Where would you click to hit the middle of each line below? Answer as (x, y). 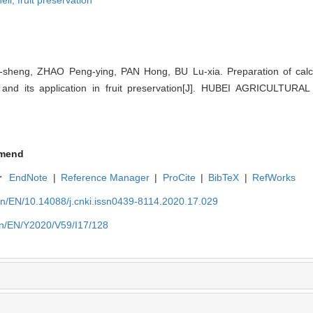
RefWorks (274, 178)
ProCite (179, 178)
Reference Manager (105, 178)
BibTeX (224, 178)
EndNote (29, 178)
